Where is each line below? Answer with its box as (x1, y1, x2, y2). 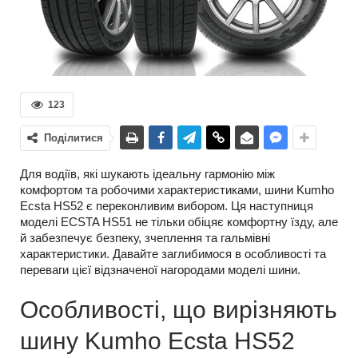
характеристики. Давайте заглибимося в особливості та (20, 247, 326, 261)
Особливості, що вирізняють (20, 296, 337, 323)
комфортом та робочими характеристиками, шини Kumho (20, 183, 334, 197)
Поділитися (44, 132, 103, 144)
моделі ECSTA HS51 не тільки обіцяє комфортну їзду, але (20, 215, 338, 229)
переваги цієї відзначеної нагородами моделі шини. (20, 263, 300, 276)
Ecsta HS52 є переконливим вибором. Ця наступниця (20, 199, 313, 213)
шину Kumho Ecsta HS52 (20, 328, 295, 354)
